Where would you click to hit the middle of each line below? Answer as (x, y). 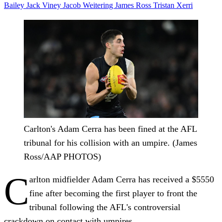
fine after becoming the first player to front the (113, 193)
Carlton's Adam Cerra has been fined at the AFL (110, 129)
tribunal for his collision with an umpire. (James (111, 142)
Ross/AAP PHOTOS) (62, 156)
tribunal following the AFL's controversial (105, 207)
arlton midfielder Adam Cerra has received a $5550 (122, 179)
